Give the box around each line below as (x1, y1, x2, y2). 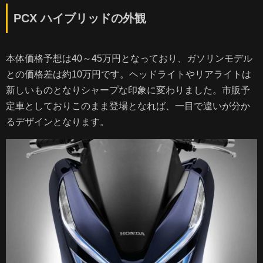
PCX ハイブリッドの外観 (14, 11, 146, 25)
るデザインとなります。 (6, 116, 109, 127)
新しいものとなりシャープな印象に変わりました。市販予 (6, 85, 250, 95)
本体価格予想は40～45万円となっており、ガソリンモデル (6, 53, 252, 63)
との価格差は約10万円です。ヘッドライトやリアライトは (6, 69, 251, 79)
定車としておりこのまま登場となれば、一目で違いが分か (6, 100, 250, 111)
